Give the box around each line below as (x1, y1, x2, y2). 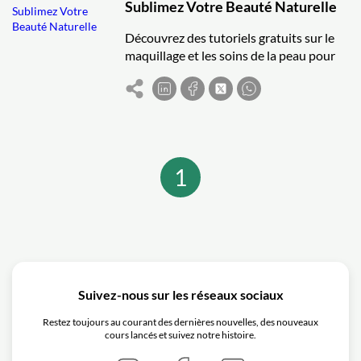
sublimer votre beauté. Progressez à (125, 65, 322, 81)
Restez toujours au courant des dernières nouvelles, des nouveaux (43, 316, 318, 328)
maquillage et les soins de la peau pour (125, 48, 336, 63)
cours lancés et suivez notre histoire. (105, 329, 256, 341)
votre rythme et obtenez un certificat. (125, 83, 330, 98)
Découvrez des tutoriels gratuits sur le (125, 30, 335, 45)
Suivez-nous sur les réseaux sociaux (77, 287, 284, 302)
